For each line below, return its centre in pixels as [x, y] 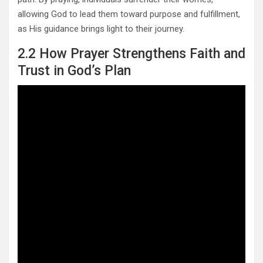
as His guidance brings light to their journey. [101, 29]
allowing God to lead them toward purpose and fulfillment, [129, 14]
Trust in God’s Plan [74, 71]
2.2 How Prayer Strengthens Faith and [131, 54]
